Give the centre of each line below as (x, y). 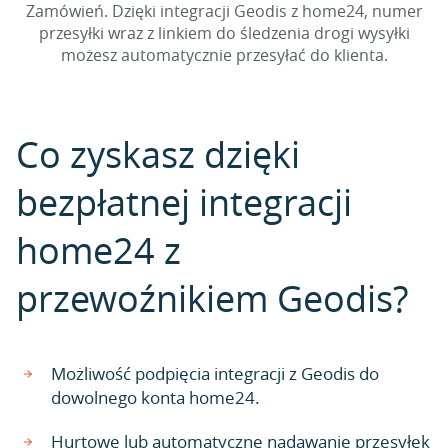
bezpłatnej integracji (184, 202)
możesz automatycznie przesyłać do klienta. (224, 55)
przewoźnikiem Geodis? (212, 298)
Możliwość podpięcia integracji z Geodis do (215, 373)
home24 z (98, 250)
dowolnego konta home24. (155, 397)
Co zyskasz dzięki (158, 154)
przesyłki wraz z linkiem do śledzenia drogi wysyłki (224, 33)
